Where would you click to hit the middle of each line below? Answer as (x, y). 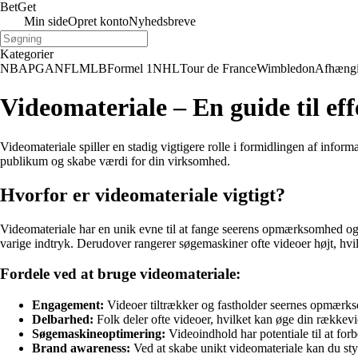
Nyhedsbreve (162, 21)
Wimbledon (286, 68)
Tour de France (218, 68)
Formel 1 (130, 68)
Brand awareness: (81, 348)
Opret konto (98, 21)
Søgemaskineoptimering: (99, 334)
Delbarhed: (63, 320)
